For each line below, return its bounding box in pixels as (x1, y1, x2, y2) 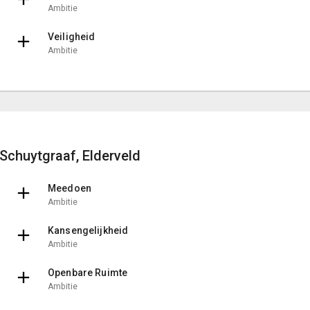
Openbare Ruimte (48, 266, 128, 278)
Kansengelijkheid (48, 224, 129, 236)
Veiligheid (48, 30, 95, 42)
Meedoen (48, 182, 91, 194)
